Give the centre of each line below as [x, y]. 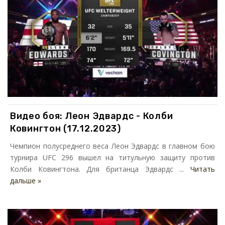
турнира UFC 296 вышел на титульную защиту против [113, 158]
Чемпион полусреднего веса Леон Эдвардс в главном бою [113, 146]
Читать [203, 169]
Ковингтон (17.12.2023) [66, 129]
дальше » [26, 181]
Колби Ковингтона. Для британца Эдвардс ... [100, 169]
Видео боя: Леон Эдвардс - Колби [92, 116]
